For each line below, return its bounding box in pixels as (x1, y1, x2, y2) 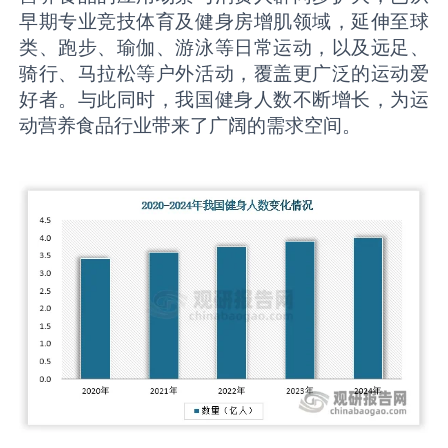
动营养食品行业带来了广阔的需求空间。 (19, 112, 362, 137)
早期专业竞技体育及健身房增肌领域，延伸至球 (19, 8, 429, 33)
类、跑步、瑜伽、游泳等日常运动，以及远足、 (19, 34, 429, 59)
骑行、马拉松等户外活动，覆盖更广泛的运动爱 (19, 60, 429, 85)
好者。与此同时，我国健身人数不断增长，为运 (19, 86, 429, 111)
